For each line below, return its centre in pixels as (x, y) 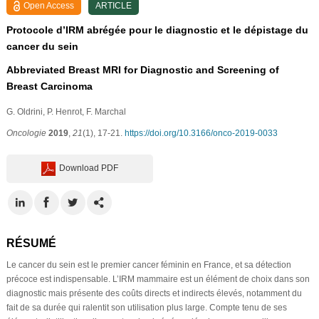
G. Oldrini (24, 111)
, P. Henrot (62, 111)
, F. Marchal (104, 111)
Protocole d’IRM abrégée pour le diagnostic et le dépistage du (157, 30)
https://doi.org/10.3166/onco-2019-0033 (201, 133)
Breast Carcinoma (49, 86)
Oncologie (26, 133)
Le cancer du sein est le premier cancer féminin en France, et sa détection (148, 265)
